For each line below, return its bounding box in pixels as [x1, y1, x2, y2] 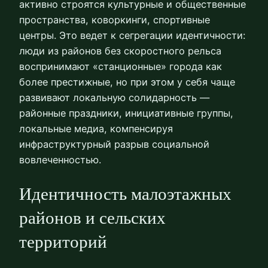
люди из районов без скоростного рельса [19, 45, 221, 57]
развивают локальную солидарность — [19, 92, 209, 104]
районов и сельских [19, 208, 166, 228]
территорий [19, 232, 107, 252]
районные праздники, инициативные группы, [19, 107, 233, 120]
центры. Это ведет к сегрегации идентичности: [19, 29, 245, 42]
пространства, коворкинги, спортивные [19, 14, 210, 26]
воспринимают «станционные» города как [19, 60, 222, 73]
